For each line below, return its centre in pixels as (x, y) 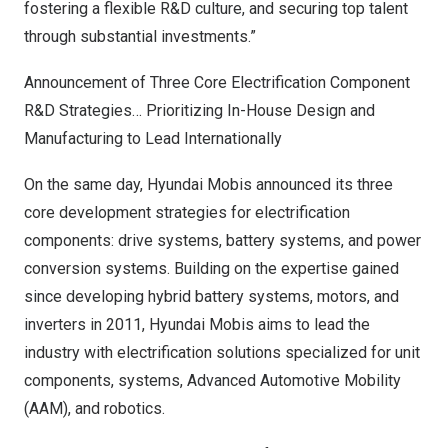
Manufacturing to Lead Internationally (153, 138)
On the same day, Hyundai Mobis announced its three (208, 184)
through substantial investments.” (140, 36)
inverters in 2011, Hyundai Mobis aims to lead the (197, 324)
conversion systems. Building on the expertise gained (211, 268)
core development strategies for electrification (187, 212)
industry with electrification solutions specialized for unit (222, 352)
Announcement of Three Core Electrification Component (217, 82)
